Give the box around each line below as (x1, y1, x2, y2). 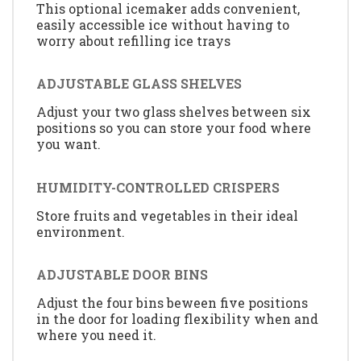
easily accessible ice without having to (36, 16, 289, 33)
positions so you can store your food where (36, 119, 311, 137)
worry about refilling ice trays (36, 32, 230, 49)
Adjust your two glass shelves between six (36, 103, 311, 121)
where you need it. (36, 326, 156, 344)
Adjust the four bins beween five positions (36, 294, 308, 312)
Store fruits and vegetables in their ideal (36, 206, 298, 224)
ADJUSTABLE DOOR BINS (36, 266, 208, 284)
